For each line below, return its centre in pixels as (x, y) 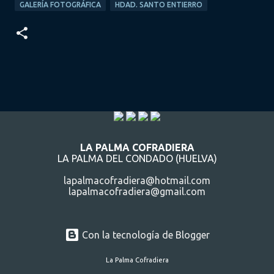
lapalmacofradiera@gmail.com (137, 192)
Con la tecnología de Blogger (144, 235)
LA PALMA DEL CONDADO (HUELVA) (137, 159)
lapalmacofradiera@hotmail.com (137, 181)
